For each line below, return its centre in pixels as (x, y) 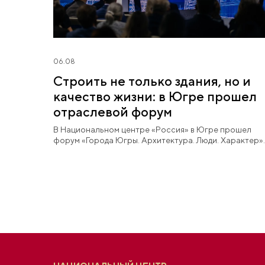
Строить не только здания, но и (152, 81)
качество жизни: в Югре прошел (155, 96)
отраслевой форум (112, 112)
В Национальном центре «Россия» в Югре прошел (152, 129)
